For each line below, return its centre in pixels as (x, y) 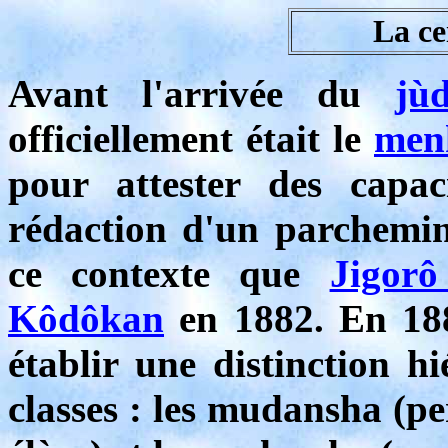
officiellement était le (191, 138)
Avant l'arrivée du (202, 93)
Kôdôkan (86, 318)
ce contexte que (169, 273)
